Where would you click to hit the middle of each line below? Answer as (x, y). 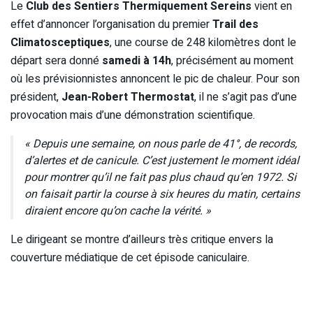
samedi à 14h (137, 60)
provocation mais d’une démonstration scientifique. (133, 115)
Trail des (235, 24)
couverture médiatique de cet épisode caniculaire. (130, 257)
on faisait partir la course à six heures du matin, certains (162, 194)
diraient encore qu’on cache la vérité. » (118, 211)
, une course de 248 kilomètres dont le (203, 42)
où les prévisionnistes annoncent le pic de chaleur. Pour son (155, 79)
